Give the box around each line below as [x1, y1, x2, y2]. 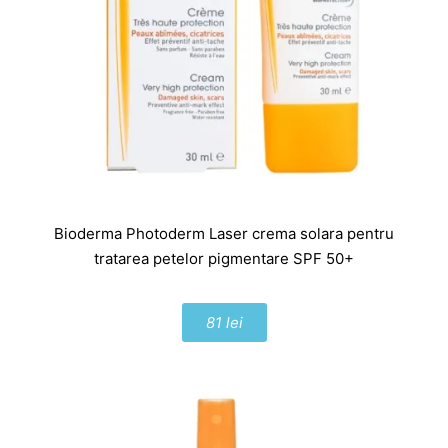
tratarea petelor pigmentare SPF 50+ [94, 249, 354, 269]
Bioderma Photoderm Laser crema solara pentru [54, 224, 394, 244]
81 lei [205, 313, 243, 333]
